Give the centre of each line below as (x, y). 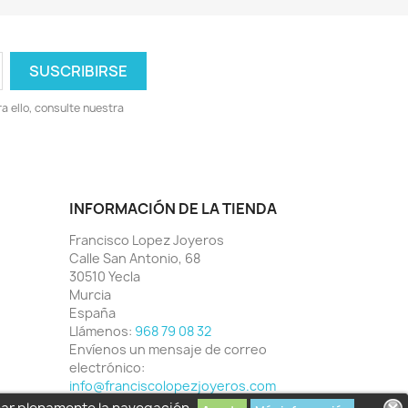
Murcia (90, 295)
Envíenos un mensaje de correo (168, 349)
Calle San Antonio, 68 (135, 258)
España (92, 313)
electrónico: (107, 367)
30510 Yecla (105, 276)
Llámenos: (102, 331)
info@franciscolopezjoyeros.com (173, 386)
